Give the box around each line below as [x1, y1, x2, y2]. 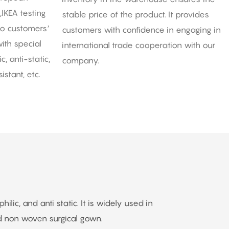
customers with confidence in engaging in [61, 24, 221, 35]
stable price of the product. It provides [61, 9, 209, 19]
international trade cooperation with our [61, 39, 215, 50]
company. [61, 55, 99, 65]
